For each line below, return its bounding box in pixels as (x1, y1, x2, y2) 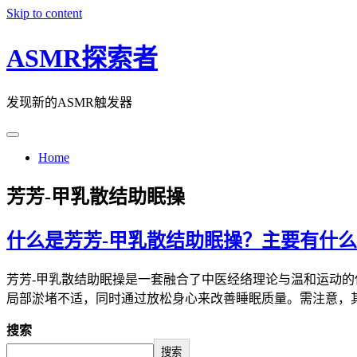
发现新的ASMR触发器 (6, 95, 132, 109)
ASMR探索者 (6, 44, 158, 73)
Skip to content (6, 6, 82, 20)
